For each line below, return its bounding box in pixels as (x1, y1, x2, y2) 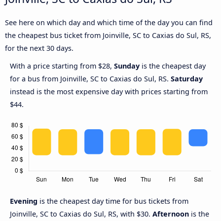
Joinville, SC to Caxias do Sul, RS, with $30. (10, 209, 152, 219)
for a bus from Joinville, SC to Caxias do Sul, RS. (10, 74, 171, 84)
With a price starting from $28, (10, 61, 114, 71)
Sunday (114, 61, 140, 71)
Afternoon (152, 209, 189, 219)
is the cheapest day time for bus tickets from (39, 196, 188, 206)
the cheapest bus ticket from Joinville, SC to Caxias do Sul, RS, (5, 31, 211, 40)
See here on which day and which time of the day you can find (5, 18, 213, 28)
